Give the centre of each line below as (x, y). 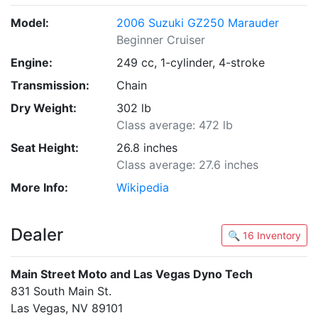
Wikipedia (143, 188)
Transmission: (50, 86)
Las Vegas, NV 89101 (67, 308)
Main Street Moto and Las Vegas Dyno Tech (132, 274)
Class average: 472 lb (175, 125)
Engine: (32, 63)
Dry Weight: (44, 108)
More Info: (39, 188)
